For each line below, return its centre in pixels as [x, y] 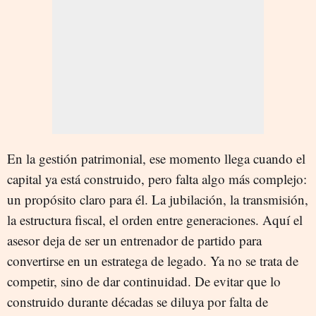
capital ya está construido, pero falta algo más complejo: [157, 178]
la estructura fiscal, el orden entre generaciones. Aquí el [155, 219]
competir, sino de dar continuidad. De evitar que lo [144, 281]
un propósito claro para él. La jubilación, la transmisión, [158, 199]
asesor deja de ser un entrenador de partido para [134, 240]
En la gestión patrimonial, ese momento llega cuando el [156, 158]
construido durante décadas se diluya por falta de [138, 301]
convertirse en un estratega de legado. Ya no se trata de [153, 260]
